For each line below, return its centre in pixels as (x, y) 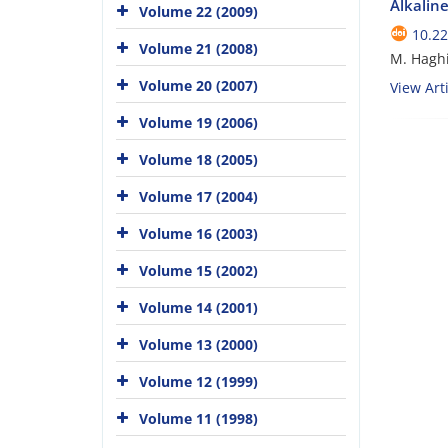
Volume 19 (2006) (198, 122)
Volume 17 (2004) (198, 196)
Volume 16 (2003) (198, 233)
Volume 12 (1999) (198, 381)
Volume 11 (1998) (198, 418)
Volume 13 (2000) (198, 344)
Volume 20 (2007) (198, 85)
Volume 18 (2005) (198, 159)
